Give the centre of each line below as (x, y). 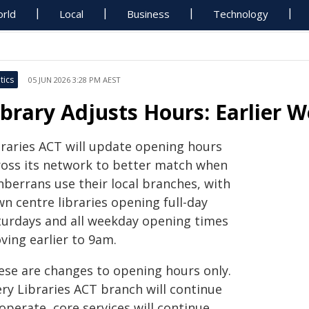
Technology (241, 14)
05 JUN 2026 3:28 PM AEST (74, 80)
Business (149, 14)
